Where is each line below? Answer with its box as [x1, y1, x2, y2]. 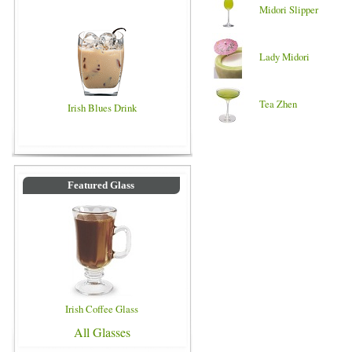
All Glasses [74, 324, 130, 340]
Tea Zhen [259, 97, 297, 111]
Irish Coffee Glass [65, 302, 139, 316]
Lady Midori [259, 49, 310, 64]
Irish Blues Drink [68, 101, 137, 115]
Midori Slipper [259, 2, 318, 16]
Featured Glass [68, 180, 135, 191]
